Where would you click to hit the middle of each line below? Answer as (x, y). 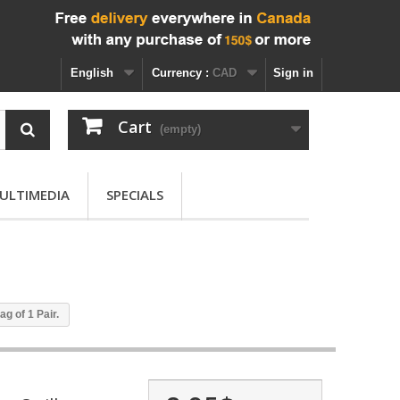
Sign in (293, 73)
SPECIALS (135, 195)
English (92, 73)
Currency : (180, 73)
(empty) (180, 129)
